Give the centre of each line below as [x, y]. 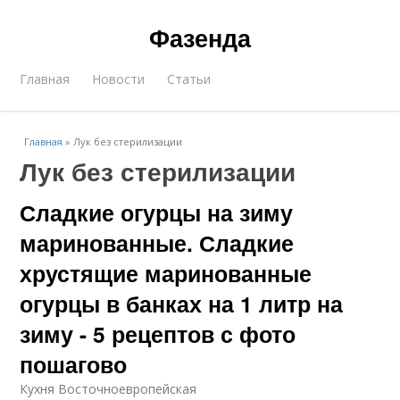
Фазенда [200, 37]
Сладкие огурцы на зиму [157, 212]
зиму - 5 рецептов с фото [158, 334]
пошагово [74, 364]
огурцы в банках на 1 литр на [182, 304]
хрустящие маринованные [166, 273]
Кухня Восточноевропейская [108, 389]
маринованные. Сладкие [157, 243]
